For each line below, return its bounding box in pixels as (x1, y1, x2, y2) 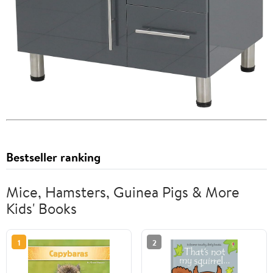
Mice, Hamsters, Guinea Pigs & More (6, 182, 239, 203)
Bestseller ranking (6, 149, 101, 166)
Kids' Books (6, 198, 77, 219)
